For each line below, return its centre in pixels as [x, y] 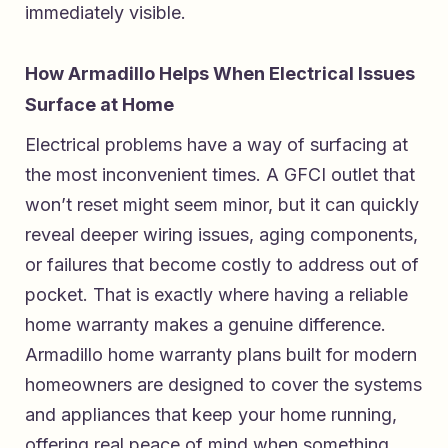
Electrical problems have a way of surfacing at [216, 145]
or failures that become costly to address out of [222, 265]
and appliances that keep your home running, [211, 415]
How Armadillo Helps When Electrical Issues [220, 74]
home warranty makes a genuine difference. [205, 325]
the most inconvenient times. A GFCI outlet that [220, 175]
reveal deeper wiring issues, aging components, [221, 235]
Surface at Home [99, 105]
